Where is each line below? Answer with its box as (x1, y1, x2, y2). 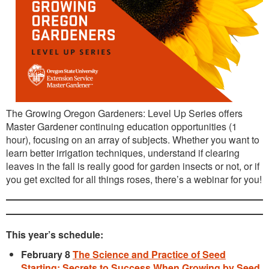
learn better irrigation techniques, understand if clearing (6, 146, 240, 160)
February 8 (21, 247, 73, 261)
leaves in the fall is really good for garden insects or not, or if (6, 159, 259, 173)
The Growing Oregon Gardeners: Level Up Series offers (6, 106, 243, 120)
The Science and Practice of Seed (73, 247, 226, 261)
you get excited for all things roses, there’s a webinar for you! (6, 172, 262, 186)
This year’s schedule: (6, 228, 106, 241)
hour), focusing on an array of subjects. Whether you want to (6, 133, 259, 147)
